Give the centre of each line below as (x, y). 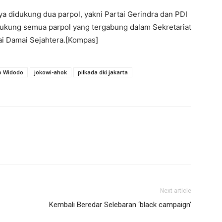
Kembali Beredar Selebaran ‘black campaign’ (120, 205)
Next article (176, 191)
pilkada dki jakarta (103, 72)
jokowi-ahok (51, 72)
